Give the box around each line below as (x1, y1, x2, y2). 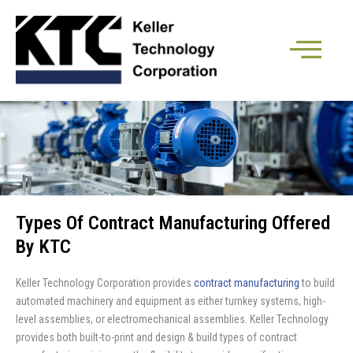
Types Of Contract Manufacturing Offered (16, 212, 330, 234)
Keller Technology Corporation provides (16, 277, 194, 289)
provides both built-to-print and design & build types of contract (16, 331, 297, 344)
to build (299, 277, 335, 289)
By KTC (16, 236, 71, 258)
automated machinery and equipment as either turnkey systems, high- (16, 295, 325, 307)
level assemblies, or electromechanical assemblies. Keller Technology (16, 313, 329, 325)
